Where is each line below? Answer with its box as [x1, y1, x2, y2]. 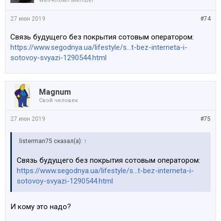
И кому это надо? [10, 202, 71, 211]
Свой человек [39, 97, 78, 104]
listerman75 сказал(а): [19, 137, 84, 145]
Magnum [39, 87, 71, 97]
